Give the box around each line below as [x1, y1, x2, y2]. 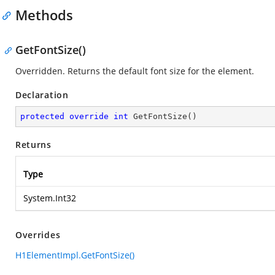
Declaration [15, 89, 69, 101]
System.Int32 [23, 192, 76, 204]
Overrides [15, 229, 61, 241]
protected [20, 112, 64, 121]
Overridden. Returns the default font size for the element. [15, 65, 254, 77]
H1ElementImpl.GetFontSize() [15, 249, 134, 261]
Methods [15, 6, 73, 24]
